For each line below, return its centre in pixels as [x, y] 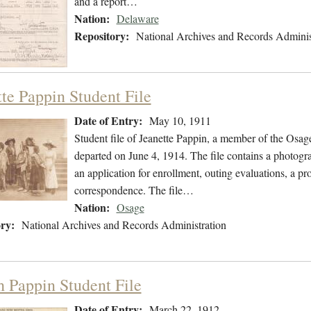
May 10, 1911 [180, 121]
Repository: [101, 36]
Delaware [137, 19]
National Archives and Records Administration [124, 225]
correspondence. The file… [134, 190]
